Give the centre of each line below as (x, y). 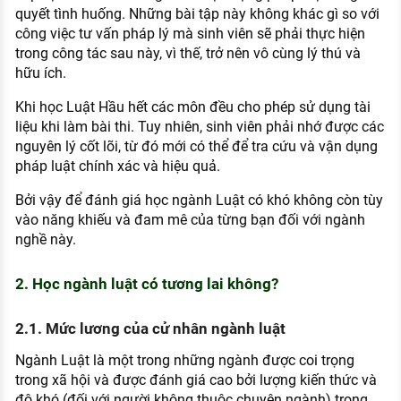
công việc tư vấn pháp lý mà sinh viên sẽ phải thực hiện (190, 34)
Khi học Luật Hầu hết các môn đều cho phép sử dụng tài (192, 107)
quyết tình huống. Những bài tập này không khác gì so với (197, 14)
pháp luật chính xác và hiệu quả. (117, 166)
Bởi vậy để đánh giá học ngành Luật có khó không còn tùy (199, 200)
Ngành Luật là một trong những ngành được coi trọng (184, 360)
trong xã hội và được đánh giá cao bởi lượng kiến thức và (196, 380)
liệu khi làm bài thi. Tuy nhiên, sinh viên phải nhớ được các (199, 127)
